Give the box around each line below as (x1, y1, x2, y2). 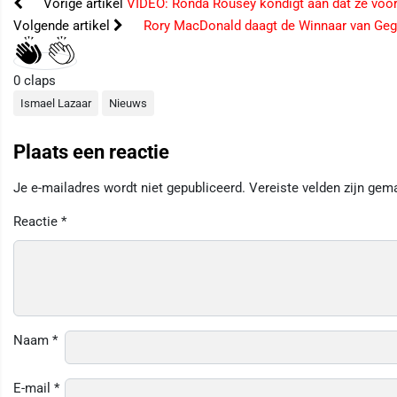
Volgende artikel (13, 18, 113, 35)
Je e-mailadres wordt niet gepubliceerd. (13, 179, 245, 196)
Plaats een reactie (13, 141, 169, 164)
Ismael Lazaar (20, 97, 91, 111)
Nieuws (109, 97, 147, 111)
